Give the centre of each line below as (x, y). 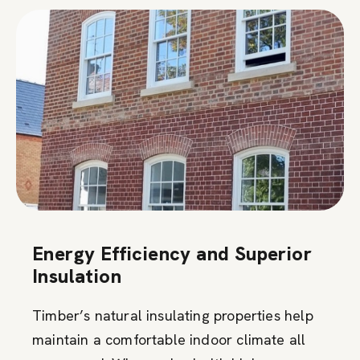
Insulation (77, 276)
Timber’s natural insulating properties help (173, 315)
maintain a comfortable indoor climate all (169, 339)
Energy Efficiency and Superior (172, 253)
